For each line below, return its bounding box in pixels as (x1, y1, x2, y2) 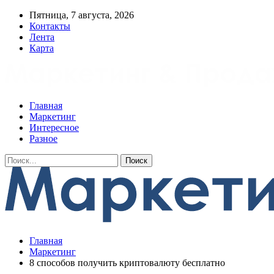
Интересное (29, 122, 79, 133)
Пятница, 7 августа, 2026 (29, 10, 134, 20)
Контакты (29, 21, 70, 31)
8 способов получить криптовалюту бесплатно (29, 257, 225, 268)
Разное (29, 133, 57, 144)
